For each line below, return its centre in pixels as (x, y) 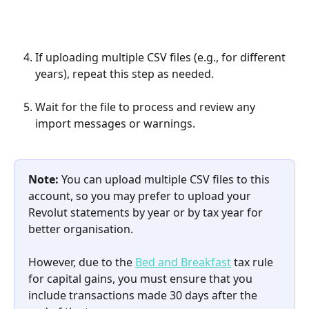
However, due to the (82, 262)
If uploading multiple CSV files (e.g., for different (162, 57)
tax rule (253, 262)
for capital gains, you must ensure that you (142, 279)
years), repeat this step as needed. (124, 73)
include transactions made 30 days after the (144, 296)
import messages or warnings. (115, 123)
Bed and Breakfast (183, 262)
